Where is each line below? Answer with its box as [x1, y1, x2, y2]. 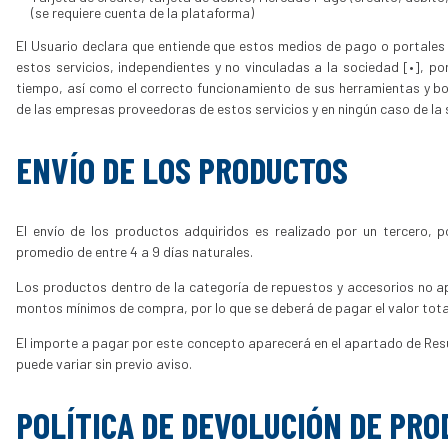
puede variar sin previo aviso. [16, 355, 192, 372]
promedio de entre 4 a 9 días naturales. [16, 243, 253, 260]
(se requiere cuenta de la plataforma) [31, 4, 254, 22]
